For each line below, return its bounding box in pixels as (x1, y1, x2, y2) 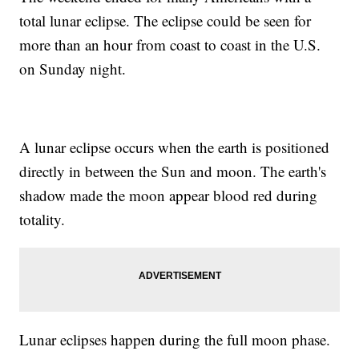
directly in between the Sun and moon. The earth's (19, 160, 327, 181)
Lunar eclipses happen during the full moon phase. (19, 329, 331, 349)
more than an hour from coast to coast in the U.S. (19, 34, 321, 54)
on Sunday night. (19, 58, 127, 79)
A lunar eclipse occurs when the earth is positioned (19, 136, 330, 157)
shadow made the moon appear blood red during (19, 184, 318, 205)
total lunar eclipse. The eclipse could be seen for (19, 10, 312, 30)
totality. (19, 208, 66, 229)
